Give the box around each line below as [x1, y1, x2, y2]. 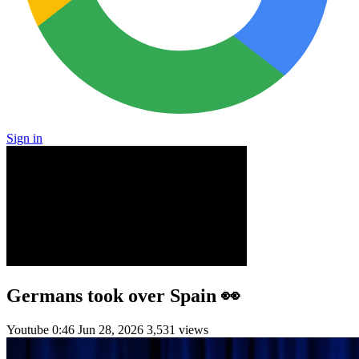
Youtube [6, 322, 52, 337]
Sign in [6, 131, 42, 145]
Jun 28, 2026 [78, 322, 143, 337]
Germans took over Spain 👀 [6, 284, 240, 306]
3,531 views [147, 322, 208, 337]
